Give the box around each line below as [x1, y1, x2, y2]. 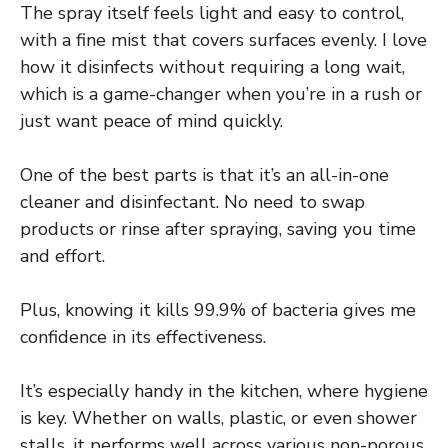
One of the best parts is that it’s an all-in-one [20, 162, 389, 187]
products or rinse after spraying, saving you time [20, 216, 416, 241]
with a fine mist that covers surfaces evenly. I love [20, 27, 427, 52]
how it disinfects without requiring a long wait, [20, 54, 405, 79]
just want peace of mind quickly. [20, 108, 283, 133]
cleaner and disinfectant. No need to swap [20, 189, 365, 214]
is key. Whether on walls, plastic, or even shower [20, 405, 417, 430]
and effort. [20, 243, 105, 268]
